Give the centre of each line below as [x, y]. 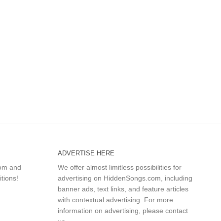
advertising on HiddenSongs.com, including [125, 178]
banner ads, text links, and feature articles [123, 189]
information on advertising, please [111, 210]
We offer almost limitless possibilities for [119, 167]
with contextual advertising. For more [115, 200]
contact [176, 210]
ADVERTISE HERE [86, 153]
